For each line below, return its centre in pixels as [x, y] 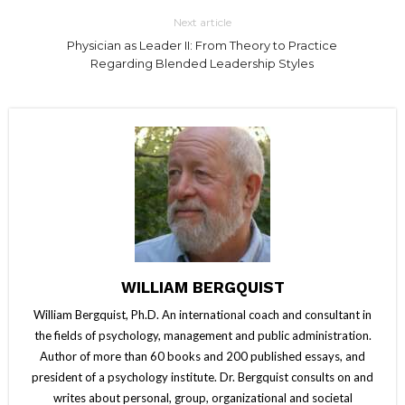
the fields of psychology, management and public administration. [202, 335]
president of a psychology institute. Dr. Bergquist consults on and [202, 377]
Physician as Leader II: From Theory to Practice [202, 45]
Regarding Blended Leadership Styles [202, 63]
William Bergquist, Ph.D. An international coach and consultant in [202, 314]
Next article [202, 22]
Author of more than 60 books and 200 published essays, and [202, 356]
